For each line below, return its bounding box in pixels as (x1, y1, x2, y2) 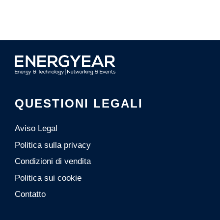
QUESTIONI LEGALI (15, 97, 143, 110)
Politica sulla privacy (15, 140, 91, 150)
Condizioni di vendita (15, 157, 91, 166)
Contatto (15, 190, 46, 199)
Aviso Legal (15, 124, 57, 134)
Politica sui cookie (15, 173, 82, 183)
